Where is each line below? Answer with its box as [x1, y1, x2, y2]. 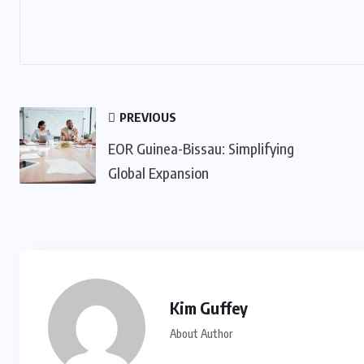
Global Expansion [108, 163, 209, 182]
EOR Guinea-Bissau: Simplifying [108, 139, 294, 158]
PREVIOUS [117, 110, 176, 124]
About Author [170, 327, 232, 340]
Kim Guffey [170, 297, 248, 318]
